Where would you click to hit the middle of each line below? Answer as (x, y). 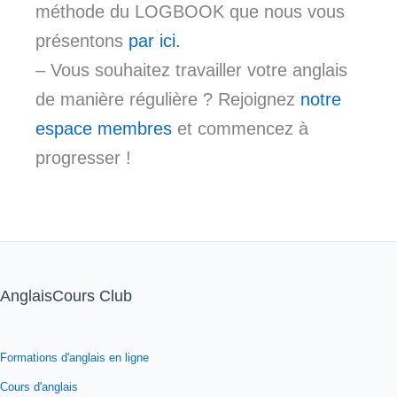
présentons (82, 40)
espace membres (104, 128)
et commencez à (240, 128)
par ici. (155, 40)
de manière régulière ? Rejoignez (168, 99)
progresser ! (83, 157)
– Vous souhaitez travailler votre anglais (191, 70)
